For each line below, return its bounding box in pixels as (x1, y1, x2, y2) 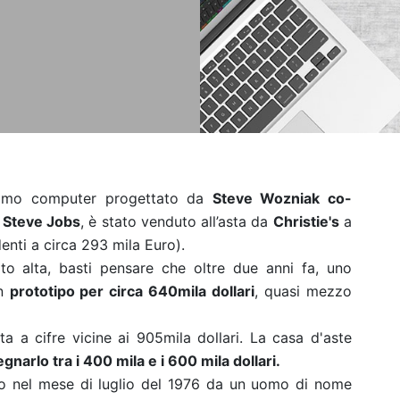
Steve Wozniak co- (212, 189, 353, 207)
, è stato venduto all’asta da (80, 212, 273, 230)
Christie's (272, 212, 339, 230)
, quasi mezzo (254, 282, 353, 300)
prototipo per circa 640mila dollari (9, 282, 255, 300)
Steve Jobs (2, 212, 81, 230)
